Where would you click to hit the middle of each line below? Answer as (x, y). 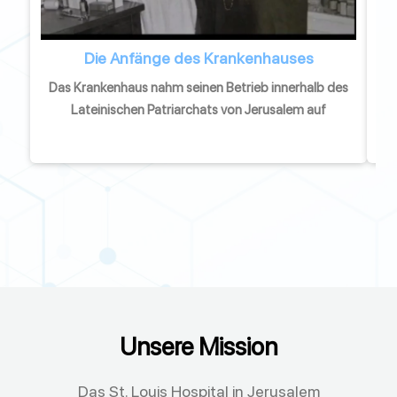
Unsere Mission (198, 347)
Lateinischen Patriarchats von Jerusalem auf (198, 109)
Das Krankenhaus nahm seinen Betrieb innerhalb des (198, 87)
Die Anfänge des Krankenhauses (198, 58)
